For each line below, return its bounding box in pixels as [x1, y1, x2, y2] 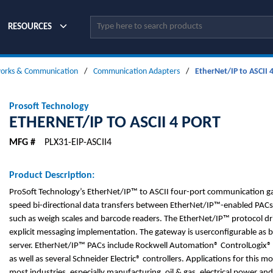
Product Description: [9, 171, 94, 180]
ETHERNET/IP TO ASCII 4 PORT [9, 115, 221, 132]
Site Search [90, 18, 130, 27]
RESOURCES [8, 22, 52, 32]
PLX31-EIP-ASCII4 [44, 138, 112, 147]
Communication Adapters [93, 67, 180, 76]
